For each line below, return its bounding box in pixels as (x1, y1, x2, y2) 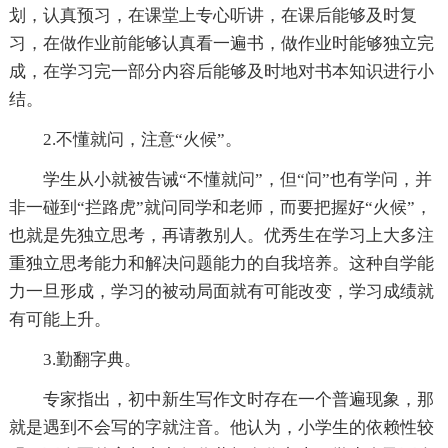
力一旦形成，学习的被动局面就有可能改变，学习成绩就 (8, 282, 434, 302)
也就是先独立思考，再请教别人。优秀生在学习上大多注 (8, 226, 434, 246)
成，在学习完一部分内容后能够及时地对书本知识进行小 (8, 62, 434, 82)
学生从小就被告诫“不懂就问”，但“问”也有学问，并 (42, 170, 432, 190)
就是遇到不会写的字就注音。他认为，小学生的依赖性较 (8, 418, 434, 438)
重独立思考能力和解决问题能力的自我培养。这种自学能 (8, 254, 434, 274)
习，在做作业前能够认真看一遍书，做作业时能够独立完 (8, 34, 434, 54)
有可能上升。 (8, 310, 111, 330)
